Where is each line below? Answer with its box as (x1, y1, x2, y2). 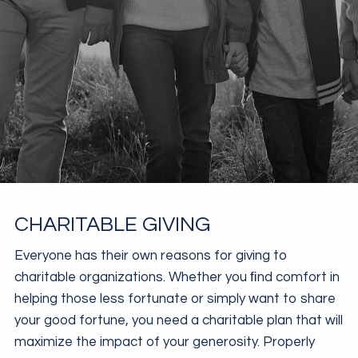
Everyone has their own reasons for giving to (14, 249, 288, 264)
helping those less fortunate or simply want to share (14, 292, 336, 307)
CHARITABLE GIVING (14, 213, 211, 235)
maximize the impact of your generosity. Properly (14, 335, 316, 350)
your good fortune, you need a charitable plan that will (14, 313, 344, 328)
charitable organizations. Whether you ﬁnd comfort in (14, 270, 340, 285)
